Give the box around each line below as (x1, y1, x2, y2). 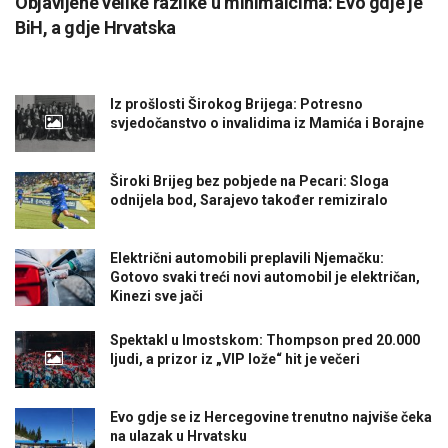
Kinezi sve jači (110, 287, 203, 304)
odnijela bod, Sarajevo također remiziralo (110, 191, 388, 208)
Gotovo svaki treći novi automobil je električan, (110, 268, 420, 285)
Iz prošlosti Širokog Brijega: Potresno (110, 95, 363, 112)
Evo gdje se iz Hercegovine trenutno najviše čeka (110, 409, 432, 426)
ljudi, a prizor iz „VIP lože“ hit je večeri (110, 350, 360, 367)
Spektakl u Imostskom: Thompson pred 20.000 (110, 331, 420, 348)
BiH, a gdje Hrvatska (15, 16, 176, 38)
